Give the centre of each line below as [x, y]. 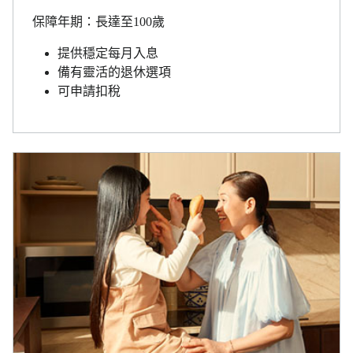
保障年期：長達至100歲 [98, 21]
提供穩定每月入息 [108, 53]
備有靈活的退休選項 [114, 72]
